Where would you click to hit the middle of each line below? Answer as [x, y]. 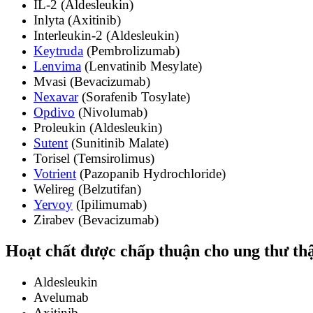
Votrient [55, 174]
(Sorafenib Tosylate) [134, 97]
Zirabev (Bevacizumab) [96, 220]
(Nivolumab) [111, 112]
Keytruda [58, 51]
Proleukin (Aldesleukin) [98, 128]
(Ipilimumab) [110, 204]
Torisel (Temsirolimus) [94, 158]
